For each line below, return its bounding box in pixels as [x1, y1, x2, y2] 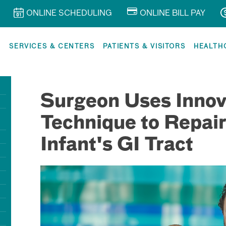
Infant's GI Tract [40, 136, 193, 154]
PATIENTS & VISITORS [102, 43, 186, 50]
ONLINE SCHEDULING [26, 10, 112, 18]
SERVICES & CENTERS [9, 43, 95, 50]
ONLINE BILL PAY [140, 10, 205, 18]
